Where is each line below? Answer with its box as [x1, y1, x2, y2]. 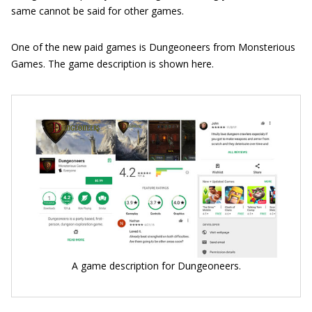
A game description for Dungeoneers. [71, 258, 241, 272]
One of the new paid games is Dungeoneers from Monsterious [11, 40, 295, 54]
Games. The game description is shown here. [11, 57, 214, 70]
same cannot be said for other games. [11, 4, 184, 17]
